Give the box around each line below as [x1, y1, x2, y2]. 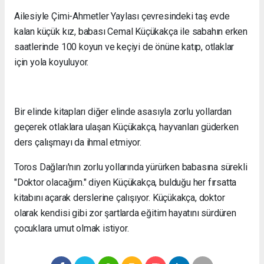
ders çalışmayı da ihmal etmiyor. [14, 137, 141, 148]
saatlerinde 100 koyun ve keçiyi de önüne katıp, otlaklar [14, 41, 235, 52]
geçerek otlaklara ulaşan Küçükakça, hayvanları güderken [14, 121, 239, 133]
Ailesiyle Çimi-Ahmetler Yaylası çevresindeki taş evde [14, 11, 230, 22]
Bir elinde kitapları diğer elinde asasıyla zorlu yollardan [14, 106, 232, 117]
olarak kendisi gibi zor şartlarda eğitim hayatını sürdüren [14, 207, 236, 219]
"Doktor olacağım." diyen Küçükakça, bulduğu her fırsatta [14, 177, 237, 188]
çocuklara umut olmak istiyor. [14, 223, 129, 234]
